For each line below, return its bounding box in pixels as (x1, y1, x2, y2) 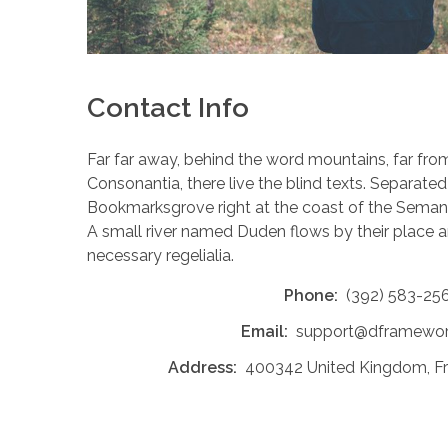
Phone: (283, 286, 338, 306)
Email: (241, 322, 288, 342)
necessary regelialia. (87, 246, 234, 266)
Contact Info (87, 92, 249, 124)
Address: (167, 358, 237, 378)
